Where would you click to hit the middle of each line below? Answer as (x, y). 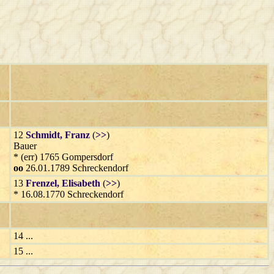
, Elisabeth (79, 183)
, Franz (75, 135)
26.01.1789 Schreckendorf (76, 168)
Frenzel (41, 183)
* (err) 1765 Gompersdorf (63, 157)
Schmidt (43, 135)
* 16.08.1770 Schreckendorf (68, 194)
